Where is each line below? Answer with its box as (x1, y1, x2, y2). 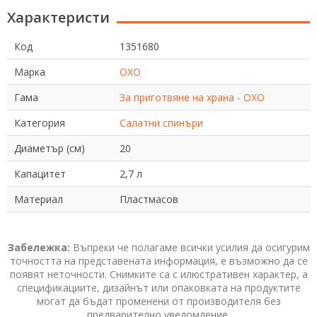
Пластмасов (120, 192, 178, 206)
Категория (14, 115, 65, 129)
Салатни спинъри (120, 115, 203, 129)
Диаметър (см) (14, 141, 85, 155)
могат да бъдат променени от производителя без (36, 294, 281, 308)
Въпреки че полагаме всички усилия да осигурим (69, 240, 310, 254)
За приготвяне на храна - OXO (120, 90, 265, 104)
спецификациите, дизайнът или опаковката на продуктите (16, 280, 301, 294)
